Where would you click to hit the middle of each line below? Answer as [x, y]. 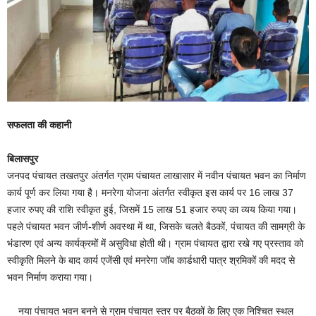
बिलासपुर [23, 159]
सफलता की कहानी [41, 125]
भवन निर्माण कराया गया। [53, 278]
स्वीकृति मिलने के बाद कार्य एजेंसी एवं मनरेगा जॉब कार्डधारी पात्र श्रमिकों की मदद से [151, 261]
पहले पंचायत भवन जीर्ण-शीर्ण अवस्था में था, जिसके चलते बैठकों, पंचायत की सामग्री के [156, 227]
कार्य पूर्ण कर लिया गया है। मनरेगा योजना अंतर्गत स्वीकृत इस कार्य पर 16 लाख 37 [150, 193]
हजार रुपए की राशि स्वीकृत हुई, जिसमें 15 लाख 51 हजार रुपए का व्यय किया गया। [152, 210]
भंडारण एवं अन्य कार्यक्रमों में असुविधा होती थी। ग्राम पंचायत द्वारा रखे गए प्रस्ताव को [157, 244]
